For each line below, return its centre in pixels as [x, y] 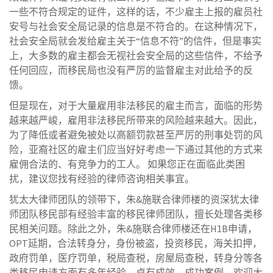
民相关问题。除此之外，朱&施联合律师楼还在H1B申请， [133, 228]
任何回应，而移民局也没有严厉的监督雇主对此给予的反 [131, 70]
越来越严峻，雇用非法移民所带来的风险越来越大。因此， [136, 120]
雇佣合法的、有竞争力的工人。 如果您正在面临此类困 [127, 164]
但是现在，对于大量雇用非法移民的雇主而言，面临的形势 [136, 105]
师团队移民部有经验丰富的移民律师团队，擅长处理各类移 [136, 214]
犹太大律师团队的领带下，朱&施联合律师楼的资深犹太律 [134, 199]
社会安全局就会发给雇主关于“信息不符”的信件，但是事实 [135, 41]
